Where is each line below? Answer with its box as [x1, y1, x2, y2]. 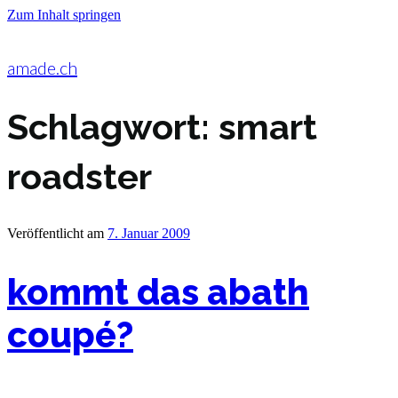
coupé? [7, 313, 133, 355]
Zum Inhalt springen [7, 7, 121, 22]
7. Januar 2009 [107, 225, 190, 241]
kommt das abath [7, 270, 309, 313]
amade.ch [7, 57, 77, 78]
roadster [7, 155, 152, 197]
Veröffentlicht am [7, 225, 104, 241]
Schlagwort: [7, 105, 219, 147]
